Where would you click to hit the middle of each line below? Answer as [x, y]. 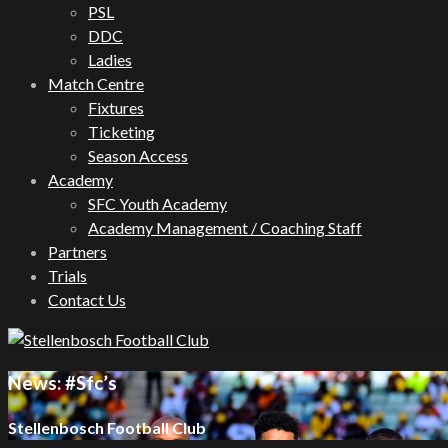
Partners [77, 251]
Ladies [110, 59]
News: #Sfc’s [62, 382]
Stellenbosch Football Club [107, 427]
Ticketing [121, 131]
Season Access [138, 155]
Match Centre [96, 83]
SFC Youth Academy [157, 203]
